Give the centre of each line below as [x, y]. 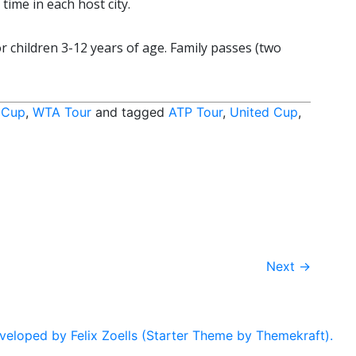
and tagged [130, 112]
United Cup [264, 112]
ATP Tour [195, 112]
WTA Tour [62, 112]
